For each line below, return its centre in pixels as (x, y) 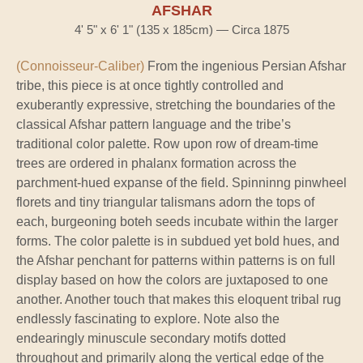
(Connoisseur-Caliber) (80, 66)
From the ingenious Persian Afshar (245, 66)
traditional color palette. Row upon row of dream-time (167, 143)
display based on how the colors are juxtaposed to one (172, 280)
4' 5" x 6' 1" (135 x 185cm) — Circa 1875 (181, 29)
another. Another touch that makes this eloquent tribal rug (179, 299)
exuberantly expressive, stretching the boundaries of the (176, 105)
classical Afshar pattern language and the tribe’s (154, 124)
